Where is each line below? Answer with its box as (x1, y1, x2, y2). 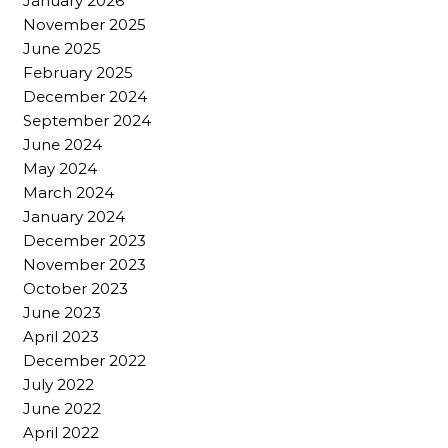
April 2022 (23, 423, 99, 442)
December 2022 (23, 351, 146, 370)
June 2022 (23, 399, 101, 418)
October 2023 (23, 279, 128, 298)
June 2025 (23, 39, 101, 58)
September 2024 (23, 111, 151, 130)
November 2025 (23, 15, 146, 34)
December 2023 (23, 231, 146, 250)
